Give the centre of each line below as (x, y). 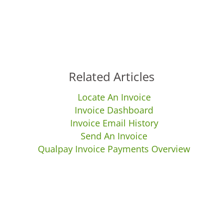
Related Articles (111, 76)
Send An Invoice (114, 136)
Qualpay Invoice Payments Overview (114, 149)
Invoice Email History (114, 123)
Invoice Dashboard (114, 110)
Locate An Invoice (114, 97)
